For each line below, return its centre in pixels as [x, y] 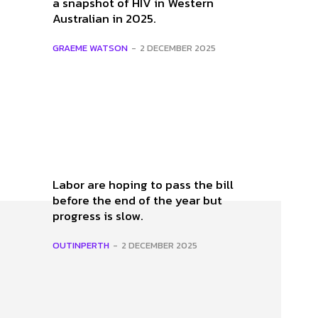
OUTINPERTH [81, 245]
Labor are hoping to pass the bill [143, 184]
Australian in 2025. [104, 18]
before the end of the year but [137, 200]
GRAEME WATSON [90, 48]
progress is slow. [98, 215]
